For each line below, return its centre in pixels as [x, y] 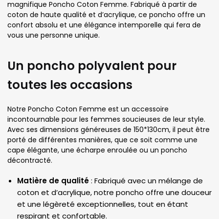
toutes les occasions [70, 85]
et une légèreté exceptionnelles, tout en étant [103, 204]
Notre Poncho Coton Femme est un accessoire [88, 109]
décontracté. [30, 160]
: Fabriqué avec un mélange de [146, 181]
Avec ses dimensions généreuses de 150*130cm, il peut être [109, 129]
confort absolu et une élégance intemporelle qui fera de [104, 25]
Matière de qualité [53, 181]
